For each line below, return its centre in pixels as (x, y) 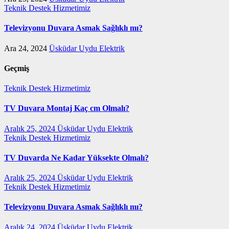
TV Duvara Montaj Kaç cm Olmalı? (67, 108)
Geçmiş (17, 68)
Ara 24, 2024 (27, 48)
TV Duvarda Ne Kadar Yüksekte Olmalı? (76, 157)
